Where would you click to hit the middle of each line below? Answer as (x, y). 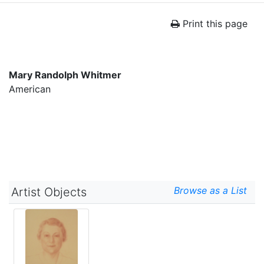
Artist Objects (49, 192)
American (30, 89)
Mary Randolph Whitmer (65, 75)
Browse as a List (213, 190)
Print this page (214, 24)
